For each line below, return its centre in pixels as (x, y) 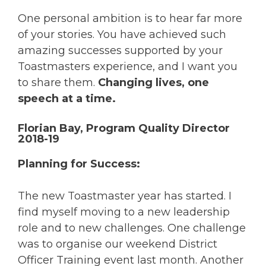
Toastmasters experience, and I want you (128, 66)
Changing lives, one (153, 82)
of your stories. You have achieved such (122, 34)
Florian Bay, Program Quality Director (124, 128)
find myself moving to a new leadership (124, 212)
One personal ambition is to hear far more (130, 18)
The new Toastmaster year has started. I (125, 196)
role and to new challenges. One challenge (132, 228)
